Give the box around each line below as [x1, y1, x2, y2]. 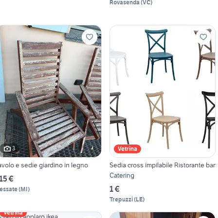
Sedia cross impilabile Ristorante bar [109, 160, 215, 169]
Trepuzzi [109, 195, 133, 203]
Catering [109, 170, 134, 180]
